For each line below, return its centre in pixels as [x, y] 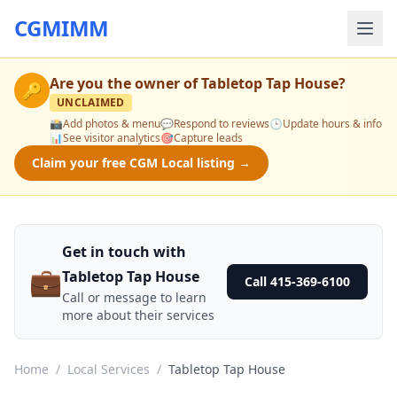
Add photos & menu [112, 124]
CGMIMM [62, 28]
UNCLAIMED [91, 102]
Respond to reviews [222, 124]
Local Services [109, 369]
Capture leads [208, 138]
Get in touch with [124, 252]
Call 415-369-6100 [297, 281]
